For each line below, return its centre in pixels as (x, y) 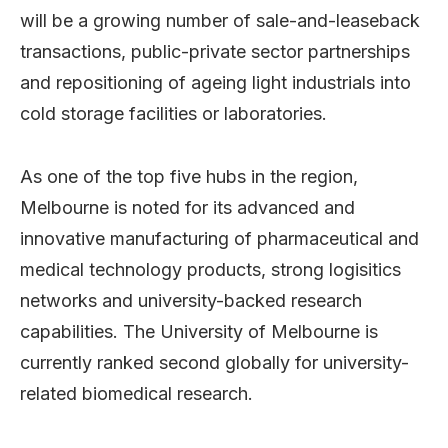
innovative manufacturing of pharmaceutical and (219, 238)
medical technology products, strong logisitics (210, 269)
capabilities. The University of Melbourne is (199, 331)
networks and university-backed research (191, 300)
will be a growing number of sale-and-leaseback (220, 20)
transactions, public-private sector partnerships (215, 51)
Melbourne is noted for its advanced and (187, 207)
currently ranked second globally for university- (214, 362)
